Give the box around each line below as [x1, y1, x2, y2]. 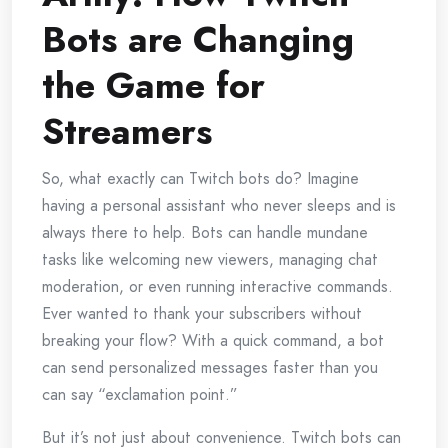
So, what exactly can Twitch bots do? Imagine [42, 167, 359, 191]
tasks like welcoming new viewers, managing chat [42, 248, 378, 272]
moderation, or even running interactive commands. [42, 275, 393, 299]
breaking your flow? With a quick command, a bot [42, 329, 384, 353]
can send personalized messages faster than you [42, 356, 378, 380]
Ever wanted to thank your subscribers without [42, 302, 362, 326]
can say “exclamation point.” [42, 383, 238, 407]
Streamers [42, 105, 212, 159]
